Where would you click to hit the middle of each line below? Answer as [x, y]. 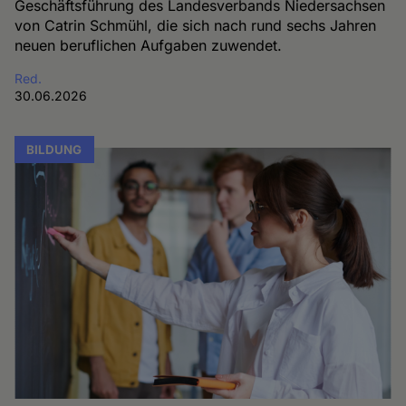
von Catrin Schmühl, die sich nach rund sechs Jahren [196, 26]
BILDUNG [54, 150]
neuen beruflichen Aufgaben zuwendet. [149, 46]
